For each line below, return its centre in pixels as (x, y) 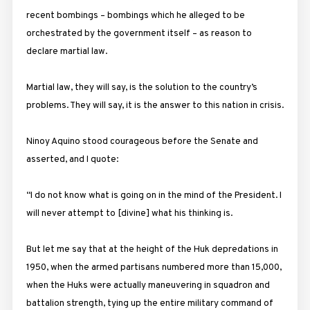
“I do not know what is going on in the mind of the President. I (154, 195)
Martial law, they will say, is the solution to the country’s (142, 87)
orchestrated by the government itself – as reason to (139, 33)
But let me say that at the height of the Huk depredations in (152, 249)
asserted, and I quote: (72, 159)
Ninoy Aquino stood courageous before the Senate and (142, 141)
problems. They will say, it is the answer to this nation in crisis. (155, 105)
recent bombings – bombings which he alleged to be (135, 15)
